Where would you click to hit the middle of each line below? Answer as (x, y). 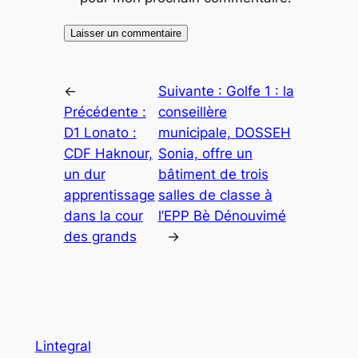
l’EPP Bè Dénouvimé (222, 216)
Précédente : (105, 112)
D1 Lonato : (100, 133)
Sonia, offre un (205, 154)
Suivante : (192, 91)
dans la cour (103, 216)
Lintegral (63, 346)
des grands (100, 237)
